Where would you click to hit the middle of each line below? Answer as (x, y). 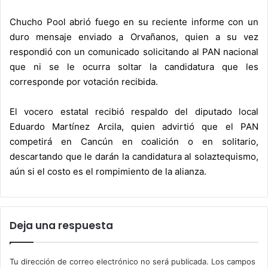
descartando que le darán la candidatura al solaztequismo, (134, 156)
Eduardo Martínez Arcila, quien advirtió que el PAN (134, 126)
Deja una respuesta (61, 225)
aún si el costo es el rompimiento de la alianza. (108, 171)
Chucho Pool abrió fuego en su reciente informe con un (134, 22)
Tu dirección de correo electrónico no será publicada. (109, 261)
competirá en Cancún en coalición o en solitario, (134, 141)
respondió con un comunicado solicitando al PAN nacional (134, 51)
